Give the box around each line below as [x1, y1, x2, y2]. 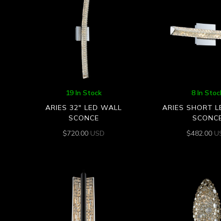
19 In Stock [66, 88, 102, 97]
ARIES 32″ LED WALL [45, 103, 122, 112]
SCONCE [68, 113, 99, 122]
